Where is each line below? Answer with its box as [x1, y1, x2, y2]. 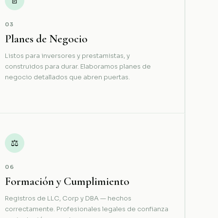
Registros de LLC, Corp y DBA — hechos [4, 194, 131, 203]
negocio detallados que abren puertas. [4, 73, 130, 82]
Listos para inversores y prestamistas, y [4, 52, 130, 60]
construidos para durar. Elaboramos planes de [4, 62, 151, 71]
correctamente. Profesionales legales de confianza [4, 205, 168, 214]
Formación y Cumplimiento [4, 175, 129, 188]
